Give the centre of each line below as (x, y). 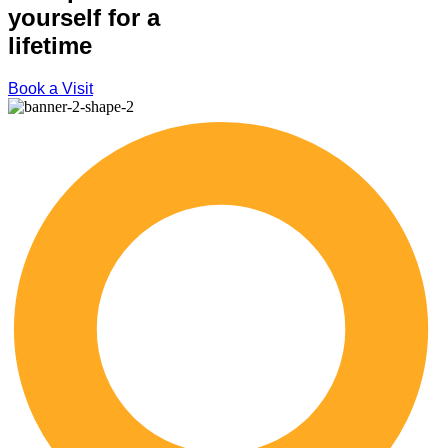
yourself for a (84, 18)
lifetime (50, 46)
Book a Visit (50, 89)
